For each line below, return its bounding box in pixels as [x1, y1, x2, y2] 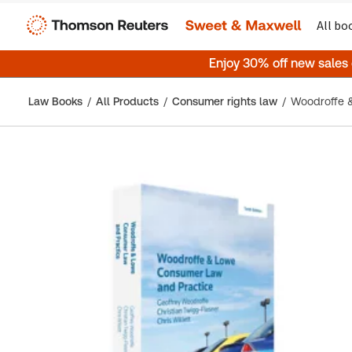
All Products [96, 95, 159, 108]
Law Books [28, 95, 82, 108]
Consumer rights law [172, 95, 277, 108]
